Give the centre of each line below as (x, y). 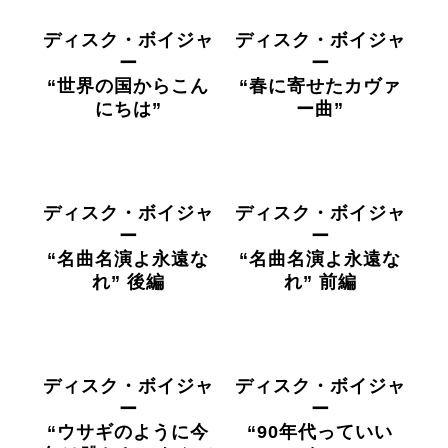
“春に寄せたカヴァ (320, 86)
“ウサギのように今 (128, 432)
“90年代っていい (320, 432)
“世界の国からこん (128, 86)
